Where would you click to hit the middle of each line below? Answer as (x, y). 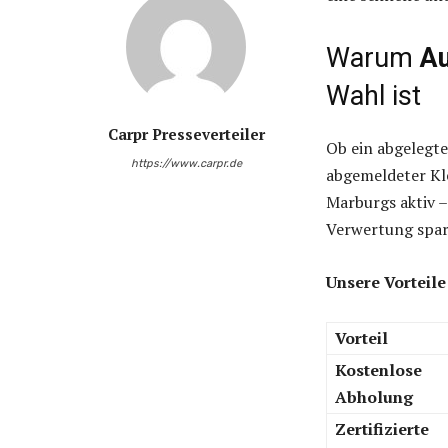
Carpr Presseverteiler (186, 133)
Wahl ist (373, 96)
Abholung (374, 397)
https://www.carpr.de (186, 163)
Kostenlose (378, 370)
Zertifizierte (382, 429)
